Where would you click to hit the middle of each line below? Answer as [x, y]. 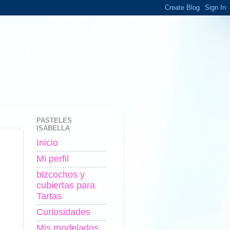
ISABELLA [53, 128]
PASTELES [54, 121]
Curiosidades [63, 212]
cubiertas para [66, 186]
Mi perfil [53, 159]
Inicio [47, 143]
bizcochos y [61, 175]
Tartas [49, 196]
